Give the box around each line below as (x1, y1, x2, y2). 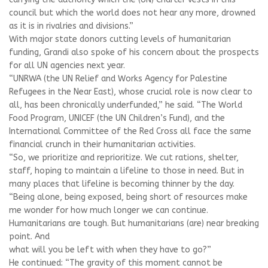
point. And (9, 232, 50, 242)
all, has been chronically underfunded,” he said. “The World (9, 100, 242, 110)
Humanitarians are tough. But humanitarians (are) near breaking (9, 218, 259, 229)
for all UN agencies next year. (9, 60, 125, 71)
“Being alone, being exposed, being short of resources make (9, 192, 248, 202)
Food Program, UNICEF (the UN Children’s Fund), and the (9, 113, 225, 123)
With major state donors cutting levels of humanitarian (9, 34, 231, 44)
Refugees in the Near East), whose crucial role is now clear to (9, 87, 252, 97)
